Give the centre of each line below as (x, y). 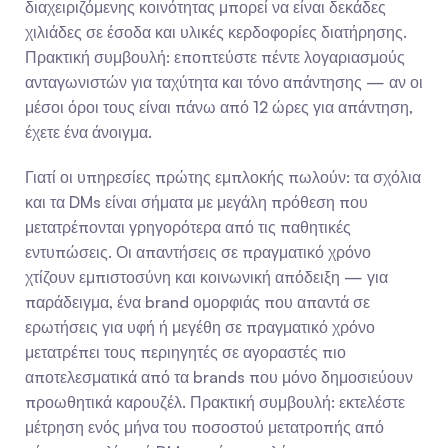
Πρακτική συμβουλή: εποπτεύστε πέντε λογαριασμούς (215, 57)
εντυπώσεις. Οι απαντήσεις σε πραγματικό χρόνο (198, 252)
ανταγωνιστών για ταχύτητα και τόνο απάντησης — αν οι (224, 82)
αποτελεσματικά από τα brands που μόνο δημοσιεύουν (219, 377)
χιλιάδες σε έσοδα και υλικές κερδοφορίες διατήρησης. (216, 32)
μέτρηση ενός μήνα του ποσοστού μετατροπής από (204, 427)
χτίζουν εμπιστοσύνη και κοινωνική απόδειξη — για (206, 277)
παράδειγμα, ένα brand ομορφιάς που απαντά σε (197, 302)
